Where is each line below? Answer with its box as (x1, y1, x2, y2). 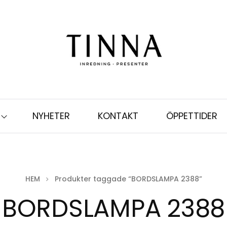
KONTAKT (98, 109, 138, 122)
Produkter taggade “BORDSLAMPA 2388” (54, 174, 202, 184)
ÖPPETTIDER (166, 109, 217, 122)
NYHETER (32, 109, 70, 122)
